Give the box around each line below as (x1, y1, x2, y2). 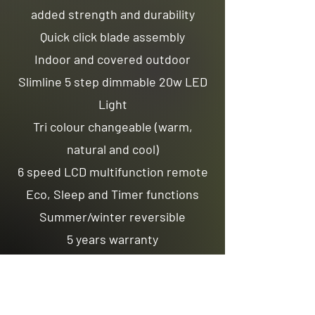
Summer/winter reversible (39, 209, 186, 224)
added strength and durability (30, 6, 195, 22)
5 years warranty (67, 231, 158, 247)
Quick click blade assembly (40, 29, 185, 44)
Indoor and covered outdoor (34, 51, 191, 67)
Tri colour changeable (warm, (32, 119, 193, 134)
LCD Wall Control (66, 276, 159, 292)
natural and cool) (66, 141, 159, 157)
